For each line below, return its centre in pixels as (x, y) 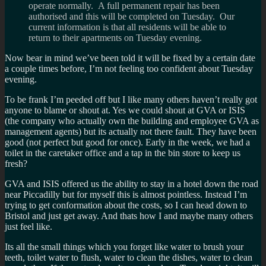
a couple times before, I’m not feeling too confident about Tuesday (129, 68)
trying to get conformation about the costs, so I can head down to (126, 205)
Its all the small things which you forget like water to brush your (124, 246)
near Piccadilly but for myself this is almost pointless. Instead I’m (126, 194)
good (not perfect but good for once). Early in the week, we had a (127, 142)
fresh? (16, 163)
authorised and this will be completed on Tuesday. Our (132, 16)
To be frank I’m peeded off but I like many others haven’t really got (131, 99)
